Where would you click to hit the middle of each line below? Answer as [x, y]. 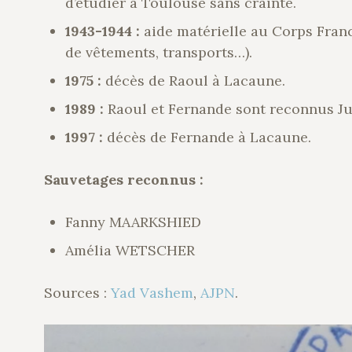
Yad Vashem [152, 293]
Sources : [77, 293]
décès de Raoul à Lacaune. [195, 81]
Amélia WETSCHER [130, 251]
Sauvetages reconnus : [124, 180]
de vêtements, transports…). [159, 53]
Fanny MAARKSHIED [133, 222]
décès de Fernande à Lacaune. [209, 137]
